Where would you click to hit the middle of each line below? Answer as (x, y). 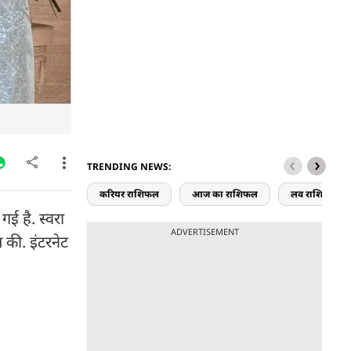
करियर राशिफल (129, 194)
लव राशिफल (314, 194)
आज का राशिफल (225, 194)
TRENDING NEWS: (129, 166)
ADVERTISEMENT (204, 232)
